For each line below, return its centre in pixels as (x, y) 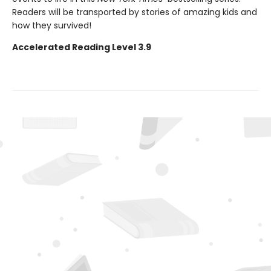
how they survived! (52, 25)
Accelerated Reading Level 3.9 (82, 47)
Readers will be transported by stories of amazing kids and (135, 12)
